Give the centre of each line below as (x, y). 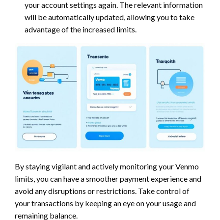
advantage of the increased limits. (81, 29)
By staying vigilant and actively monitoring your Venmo (107, 166)
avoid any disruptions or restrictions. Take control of (102, 191)
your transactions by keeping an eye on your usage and (105, 203)
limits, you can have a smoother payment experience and (108, 179)
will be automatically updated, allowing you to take (110, 17)
